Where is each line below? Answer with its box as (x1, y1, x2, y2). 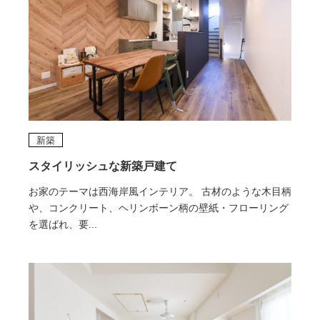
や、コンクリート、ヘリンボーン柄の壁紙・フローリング (28, 202, 289, 214)
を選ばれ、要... (28, 219, 97, 231)
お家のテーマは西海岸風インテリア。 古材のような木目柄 (28, 186, 291, 198)
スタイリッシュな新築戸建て (28, 160, 177, 173)
